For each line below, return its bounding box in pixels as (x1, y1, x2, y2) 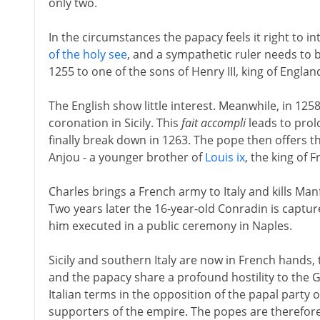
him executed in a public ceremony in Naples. (48, 218, 292, 234)
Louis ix (204, 149, 245, 165)
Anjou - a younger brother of (48, 149, 205, 165)
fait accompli (181, 115, 246, 131)
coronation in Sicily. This (48, 115, 181, 131)
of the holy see (48, 46, 127, 62)
